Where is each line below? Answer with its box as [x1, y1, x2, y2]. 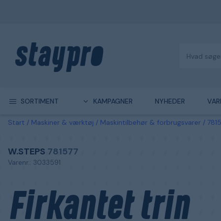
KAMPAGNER [93, 97, 133, 106]
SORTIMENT [20, 97, 59, 106]
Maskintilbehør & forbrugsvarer [100, 118, 201, 127]
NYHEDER [154, 97, 185, 106]
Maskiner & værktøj [31, 118, 94, 127]
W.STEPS [8, 146, 45, 157]
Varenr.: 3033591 [8, 158, 61, 167]
